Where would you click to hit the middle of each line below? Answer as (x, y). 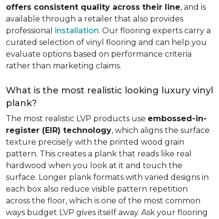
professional (30, 31)
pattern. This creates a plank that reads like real (99, 154)
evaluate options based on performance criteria (99, 54)
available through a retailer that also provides (95, 19)
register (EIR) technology (59, 130)
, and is (193, 7)
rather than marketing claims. (64, 66)
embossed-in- (177, 119)
